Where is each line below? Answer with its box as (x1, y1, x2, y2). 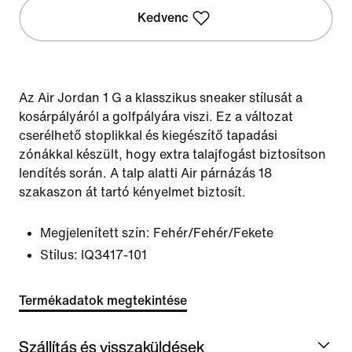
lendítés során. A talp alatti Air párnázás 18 (19, 167, 272, 180)
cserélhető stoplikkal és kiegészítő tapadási (19, 129, 277, 142)
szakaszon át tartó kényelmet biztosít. (19, 185, 246, 199)
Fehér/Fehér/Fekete (153, 226, 273, 240)
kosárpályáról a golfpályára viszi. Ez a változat (19, 110, 293, 123)
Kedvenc (137, 11, 189, 24)
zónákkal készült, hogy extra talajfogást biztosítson (19, 148, 326, 161)
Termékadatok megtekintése (19, 294, 187, 307)
